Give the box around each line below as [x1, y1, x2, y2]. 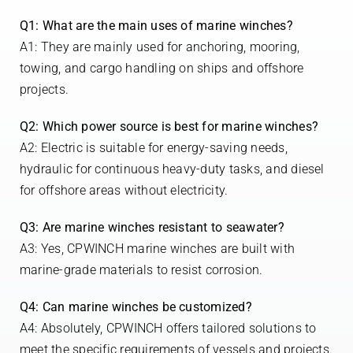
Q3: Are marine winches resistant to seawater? [19, 220, 284, 236]
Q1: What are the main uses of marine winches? [19, 18, 293, 34]
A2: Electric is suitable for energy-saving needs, [19, 140, 288, 156]
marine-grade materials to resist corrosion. [19, 262, 263, 278]
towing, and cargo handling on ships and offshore [19, 61, 304, 76]
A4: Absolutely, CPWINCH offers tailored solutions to [19, 321, 317, 336]
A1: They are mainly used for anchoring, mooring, [19, 39, 300, 55]
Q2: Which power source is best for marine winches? [19, 119, 318, 135]
